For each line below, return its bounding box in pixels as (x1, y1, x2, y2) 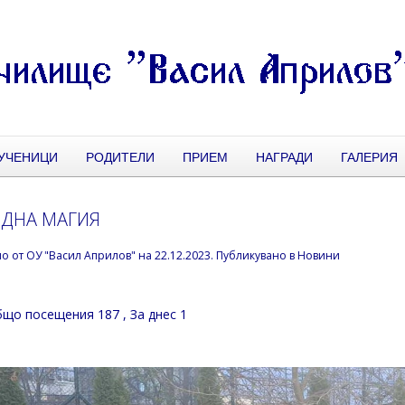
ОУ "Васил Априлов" (26, 248, 137, 263)
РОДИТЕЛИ (86, 147, 155, 165)
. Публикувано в (211, 248, 298, 263)
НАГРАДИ (256, 147, 313, 165)
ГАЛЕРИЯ (341, 147, 398, 165)
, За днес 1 (123, 305, 188, 323)
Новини (297, 248, 341, 263)
